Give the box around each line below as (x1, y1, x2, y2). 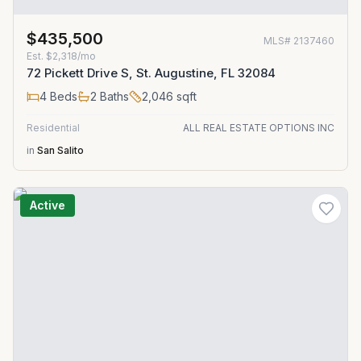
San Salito (37, 144, 84, 156)
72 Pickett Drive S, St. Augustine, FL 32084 (27, 65, 276, 81)
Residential (27, 122, 80, 134)
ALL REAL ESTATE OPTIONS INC (183, 122, 334, 134)
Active (30, 198, 65, 212)
